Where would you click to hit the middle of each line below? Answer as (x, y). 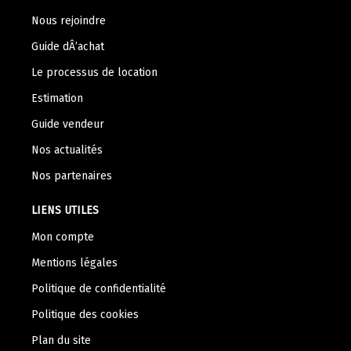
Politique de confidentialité (99, 288)
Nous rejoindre (69, 20)
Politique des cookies (85, 314)
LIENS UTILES (65, 210)
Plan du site (61, 340)
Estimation (57, 98)
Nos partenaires (72, 175)
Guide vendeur (68, 124)
